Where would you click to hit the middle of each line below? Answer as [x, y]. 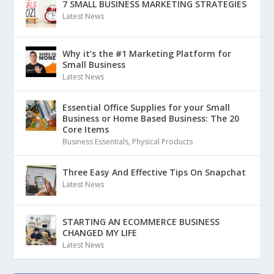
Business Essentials [96, 142]
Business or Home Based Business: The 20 [151, 118]
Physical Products [163, 142]
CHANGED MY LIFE [100, 233]
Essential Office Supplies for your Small [146, 107]
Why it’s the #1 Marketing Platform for [147, 54]
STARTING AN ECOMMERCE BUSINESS [141, 222]
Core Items [86, 129]
